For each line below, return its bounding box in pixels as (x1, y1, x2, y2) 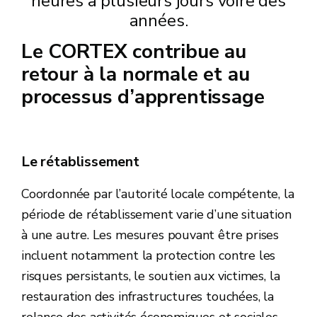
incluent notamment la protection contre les (21, 247, 276, 264)
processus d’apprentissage (21, 83, 265, 110)
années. (129, 9, 188, 32)
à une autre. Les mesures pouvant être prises (21, 226, 279, 243)
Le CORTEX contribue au (21, 38, 247, 65)
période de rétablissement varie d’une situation (21, 206, 292, 223)
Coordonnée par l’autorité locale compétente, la (21, 185, 294, 202)
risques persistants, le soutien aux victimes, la (21, 267, 280, 284)
